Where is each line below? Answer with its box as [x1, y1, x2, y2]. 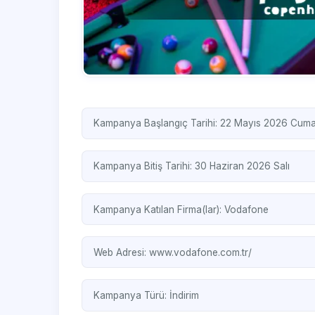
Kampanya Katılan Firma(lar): [94, 203, 224, 215]
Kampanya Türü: [94, 289, 169, 301]
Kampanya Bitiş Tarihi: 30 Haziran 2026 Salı [94, 160, 290, 172]
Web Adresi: [94, 246, 149, 258]
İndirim [169, 289, 199, 301]
